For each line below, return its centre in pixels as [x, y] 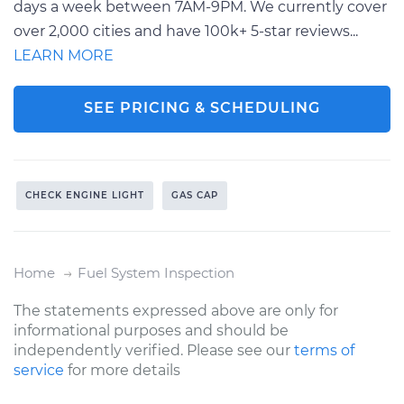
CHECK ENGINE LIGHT [85, 195]
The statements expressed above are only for [176, 310]
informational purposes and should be [151, 330]
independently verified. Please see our [154, 350]
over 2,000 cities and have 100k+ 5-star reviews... [186, 31]
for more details [122, 370]
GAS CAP [195, 195]
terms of [324, 350]
